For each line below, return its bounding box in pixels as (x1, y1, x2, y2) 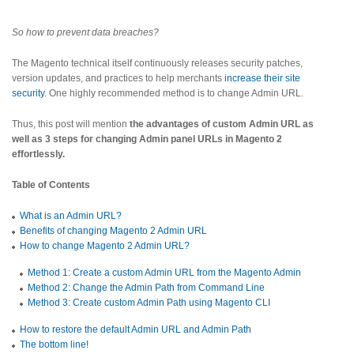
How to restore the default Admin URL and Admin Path (20, 324, 251, 335)
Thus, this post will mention (12, 119, 130, 130)
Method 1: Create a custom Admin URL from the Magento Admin (28, 267, 301, 278)
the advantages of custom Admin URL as (130, 119, 314, 130)
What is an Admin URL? (20, 210, 122, 221)
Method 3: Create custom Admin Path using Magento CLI (28, 297, 270, 308)
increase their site (224, 73, 300, 84)
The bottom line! (20, 339, 88, 350)
